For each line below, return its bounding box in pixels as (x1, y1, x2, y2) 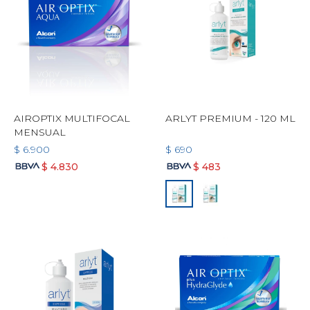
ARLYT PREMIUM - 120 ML (165, 112, 295, 125)
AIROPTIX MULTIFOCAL (14, 112, 130, 125)
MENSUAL (14, 126, 66, 138)
